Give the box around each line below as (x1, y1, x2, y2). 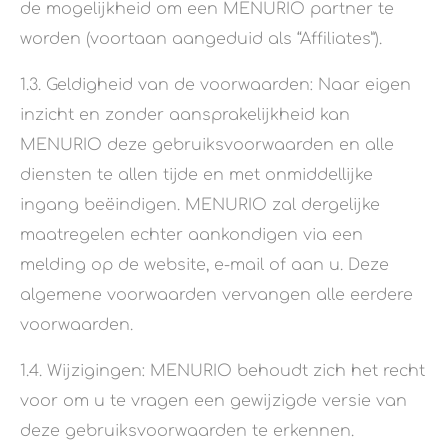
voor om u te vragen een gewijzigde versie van (20, 392, 407, 411)
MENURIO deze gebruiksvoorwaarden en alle (20, 136, 394, 155)
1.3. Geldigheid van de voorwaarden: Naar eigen (20, 76, 411, 95)
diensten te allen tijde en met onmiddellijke (20, 166, 373, 185)
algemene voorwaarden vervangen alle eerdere (20, 286, 413, 305)
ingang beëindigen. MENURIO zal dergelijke (20, 196, 380, 215)
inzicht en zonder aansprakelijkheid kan (20, 106, 350, 125)
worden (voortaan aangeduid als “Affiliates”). (20, 30, 382, 49)
